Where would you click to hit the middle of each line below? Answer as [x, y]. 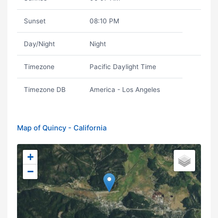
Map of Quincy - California [62, 128]
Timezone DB [45, 90]
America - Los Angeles [125, 90]
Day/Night [39, 44]
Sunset [35, 21]
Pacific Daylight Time [123, 67]
